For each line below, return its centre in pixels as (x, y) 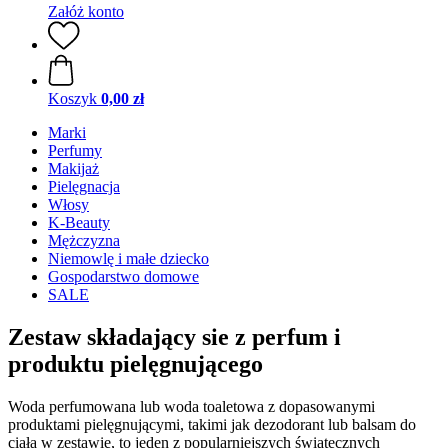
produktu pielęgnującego (135, 363)
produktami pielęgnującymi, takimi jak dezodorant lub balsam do (212, 424)
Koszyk (72, 98)
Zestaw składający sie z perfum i (174, 336)
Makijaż (73, 168)
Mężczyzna (84, 240)
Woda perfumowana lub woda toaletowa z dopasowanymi (191, 406)
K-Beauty (79, 222)
